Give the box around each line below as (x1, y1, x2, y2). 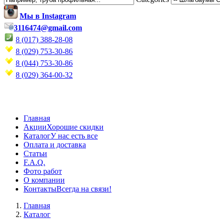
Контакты (24, 185, 56, 193)
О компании (24, 176, 65, 184)
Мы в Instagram (20, 12, 76, 20)
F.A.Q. (24, 158, 45, 166)
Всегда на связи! (56, 185, 111, 193)
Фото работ (24, 167, 62, 175)
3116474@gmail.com (14, 24, 82, 32)
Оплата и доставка (24, 140, 86, 149)
